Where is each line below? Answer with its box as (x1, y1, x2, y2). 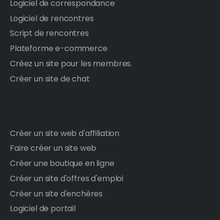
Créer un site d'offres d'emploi (10, 172, 124, 184)
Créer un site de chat (10, 73, 90, 84)
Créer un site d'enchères (10, 188, 103, 199)
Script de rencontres (10, 27, 89, 39)
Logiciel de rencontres (10, 12, 94, 24)
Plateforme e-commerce (10, 43, 108, 54)
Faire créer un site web (10, 142, 97, 154)
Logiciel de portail (10, 203, 76, 215)
